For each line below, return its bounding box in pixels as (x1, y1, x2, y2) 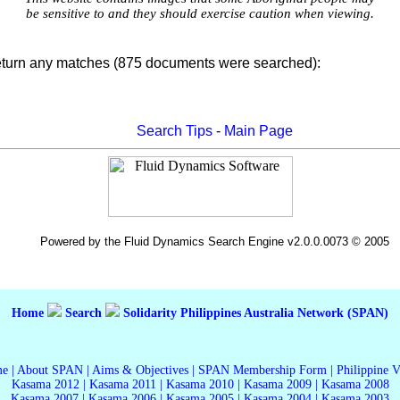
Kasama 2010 (165, 378, 234, 391)
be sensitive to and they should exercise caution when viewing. (26, 6, 374, 21)
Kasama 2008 (321, 378, 389, 391)
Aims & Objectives (92, 363, 188, 377)
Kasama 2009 (243, 378, 312, 391)
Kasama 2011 (88, 378, 156, 391)
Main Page (223, 123, 293, 138)
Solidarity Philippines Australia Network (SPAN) (120, 306, 388, 320)
